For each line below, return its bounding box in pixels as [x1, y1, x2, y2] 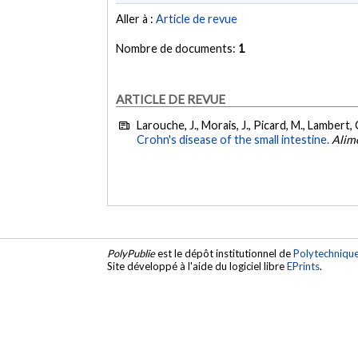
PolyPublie [107, 247, 156, 261]
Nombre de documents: [116, 42, 239, 56]
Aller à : [116, 12, 157, 26]
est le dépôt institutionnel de [155, 247, 294, 261]
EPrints [287, 260, 320, 273]
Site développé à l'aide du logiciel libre [107, 260, 288, 273]
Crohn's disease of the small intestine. [137, 133, 330, 147]
